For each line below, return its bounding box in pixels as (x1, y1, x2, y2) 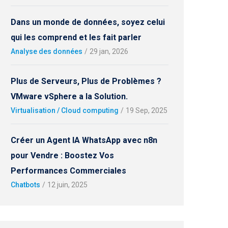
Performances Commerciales (11, 166, 126, 176)
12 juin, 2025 (47, 181, 88, 189)
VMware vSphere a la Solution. (11, 92, 128, 101)
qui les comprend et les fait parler (11, 33, 141, 42)
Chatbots (11, 181, 40, 189)
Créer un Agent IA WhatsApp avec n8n (11, 135, 157, 145)
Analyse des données (11, 47, 82, 55)
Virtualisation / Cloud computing (11, 106, 119, 115)
